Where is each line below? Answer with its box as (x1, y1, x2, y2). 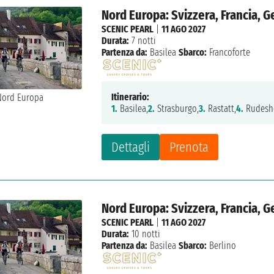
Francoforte (207, 46, 251, 59)
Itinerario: (111, 91, 150, 103)
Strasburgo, (155, 103, 199, 115)
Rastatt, (206, 103, 237, 115)
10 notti (129, 228, 161, 240)
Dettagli (111, 139, 150, 156)
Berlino (207, 240, 237, 252)
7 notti (129, 35, 157, 47)
